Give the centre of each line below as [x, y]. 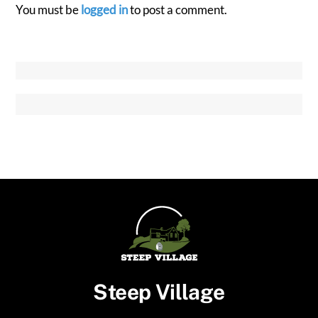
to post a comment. [178, 9]
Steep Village [159, 292]
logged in [105, 9]
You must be [49, 9]
